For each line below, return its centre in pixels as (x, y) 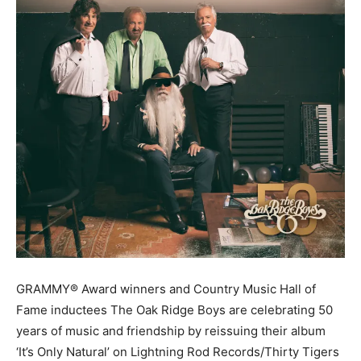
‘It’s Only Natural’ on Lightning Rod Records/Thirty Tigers (178, 351)
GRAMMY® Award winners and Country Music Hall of (166, 288)
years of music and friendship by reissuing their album (171, 330)
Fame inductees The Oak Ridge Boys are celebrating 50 (174, 309)
